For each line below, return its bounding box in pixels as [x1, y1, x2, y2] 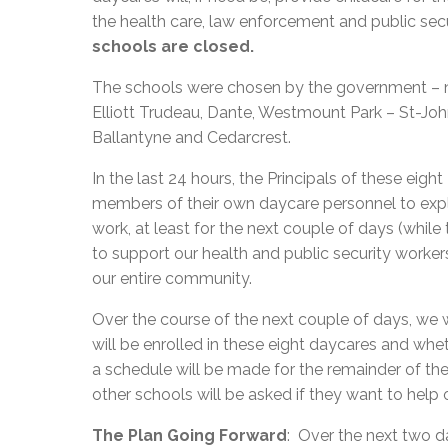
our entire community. [92, 268, 256, 288]
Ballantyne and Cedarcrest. [92, 127, 291, 147]
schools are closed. [92, 36, 258, 56]
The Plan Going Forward [92, 425, 287, 445]
